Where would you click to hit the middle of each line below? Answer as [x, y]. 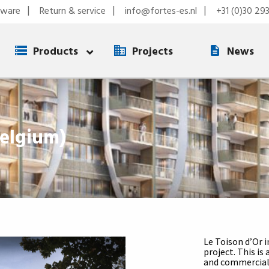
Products [56, 52]
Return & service [73, 12]
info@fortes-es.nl [161, 12]
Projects [153, 52]
